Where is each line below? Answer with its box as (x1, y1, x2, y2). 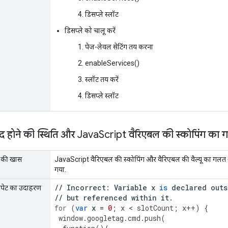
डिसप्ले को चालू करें (65, 26, 116, 35)
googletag (87, 213, 124, 223)
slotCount (137, 203, 174, 213)
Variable (114, 182, 147, 192)
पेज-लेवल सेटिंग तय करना (85, 42, 153, 51)
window (59, 213, 83, 223)
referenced (83, 192, 127, 203)
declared (172, 182, 207, 192)
